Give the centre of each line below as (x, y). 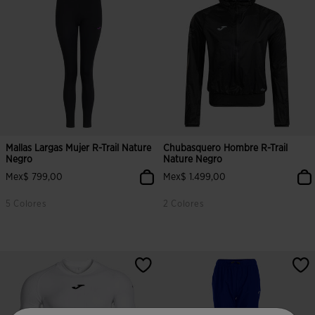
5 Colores (26, 204)
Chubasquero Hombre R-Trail (226, 148)
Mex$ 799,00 (34, 177)
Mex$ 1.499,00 (194, 177)
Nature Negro (193, 160)
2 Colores (184, 204)
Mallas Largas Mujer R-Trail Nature (79, 148)
